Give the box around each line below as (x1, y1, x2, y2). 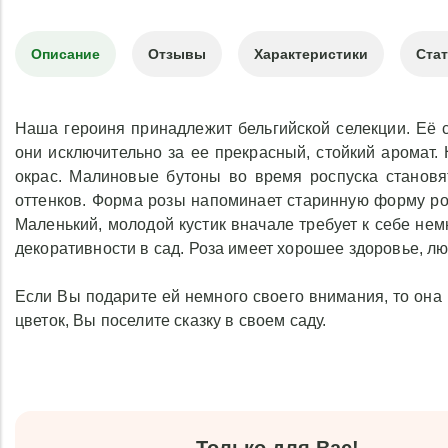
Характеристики (254, 46, 368, 62)
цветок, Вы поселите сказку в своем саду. (15, 312, 327, 329)
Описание (31, 46, 100, 62)
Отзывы (148, 46, 206, 62)
